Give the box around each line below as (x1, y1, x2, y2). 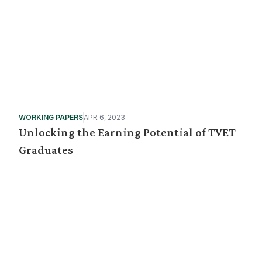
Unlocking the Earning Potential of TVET (19, 126, 236, 139)
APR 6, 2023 (84, 113, 125, 122)
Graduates (19, 143, 73, 156)
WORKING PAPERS (19, 113, 83, 122)
